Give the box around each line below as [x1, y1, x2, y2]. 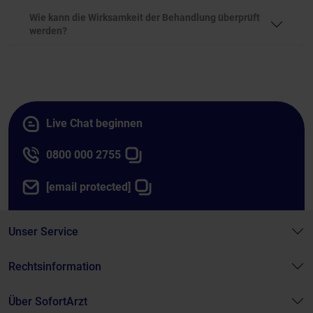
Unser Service [8, 224, 78, 238]
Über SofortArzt [8, 294, 87, 308]
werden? [29, 24, 67, 36]
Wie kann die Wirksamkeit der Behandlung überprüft [29, 11, 260, 23]
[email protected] [46, 180, 131, 194]
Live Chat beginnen [46, 117, 143, 131]
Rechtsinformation [8, 259, 101, 273]
